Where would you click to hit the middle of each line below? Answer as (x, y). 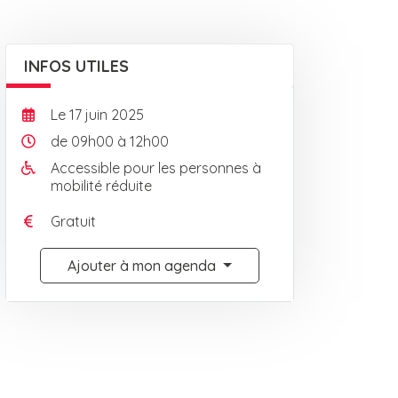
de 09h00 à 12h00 (110, 141)
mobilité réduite (101, 186)
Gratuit (73, 221)
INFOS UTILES (76, 66)
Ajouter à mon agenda (144, 266)
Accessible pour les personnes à (156, 168)
